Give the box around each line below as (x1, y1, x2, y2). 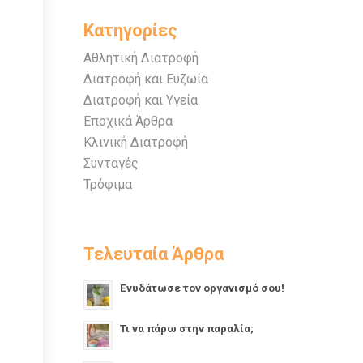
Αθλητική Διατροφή (83, 50, 199, 66)
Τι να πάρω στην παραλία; (120, 322, 254, 335)
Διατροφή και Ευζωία (83, 71, 209, 87)
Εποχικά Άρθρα (83, 113, 173, 129)
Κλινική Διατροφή (83, 135, 189, 150)
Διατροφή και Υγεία (83, 92, 199, 108)
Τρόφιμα (83, 177, 133, 192)
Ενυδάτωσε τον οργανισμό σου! (120, 281, 285, 294)
